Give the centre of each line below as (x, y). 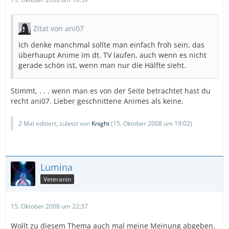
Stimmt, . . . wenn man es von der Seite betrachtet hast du (111, 91)
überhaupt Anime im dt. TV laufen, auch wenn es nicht (112, 55)
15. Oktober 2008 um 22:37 (49, 206)
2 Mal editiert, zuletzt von (55, 123)
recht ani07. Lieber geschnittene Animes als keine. (97, 101)
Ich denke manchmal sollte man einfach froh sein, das (111, 45)
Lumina (56, 167)
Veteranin (57, 179)
